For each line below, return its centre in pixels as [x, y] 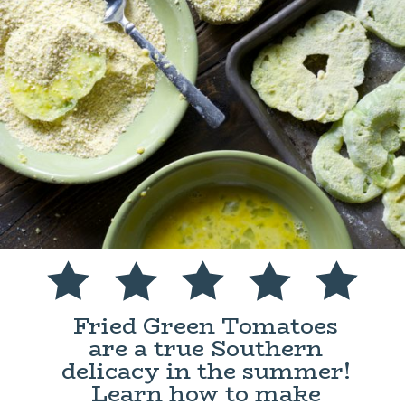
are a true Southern [206, 349]
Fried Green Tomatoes [206, 326]
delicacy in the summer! [206, 372]
